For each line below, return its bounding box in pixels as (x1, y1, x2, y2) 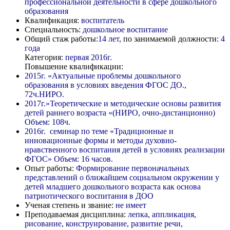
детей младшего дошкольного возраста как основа (25, 182, 201, 191)
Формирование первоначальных (74, 163, 189, 172)
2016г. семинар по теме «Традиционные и (25, 126, 174, 136)
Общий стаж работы (25, 34, 96, 43)
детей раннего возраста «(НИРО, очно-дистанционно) (25, 108, 215, 117)
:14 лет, (96, 34, 121, 43)
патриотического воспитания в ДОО (25, 191, 154, 200)
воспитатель (79, 15, 124, 25)
